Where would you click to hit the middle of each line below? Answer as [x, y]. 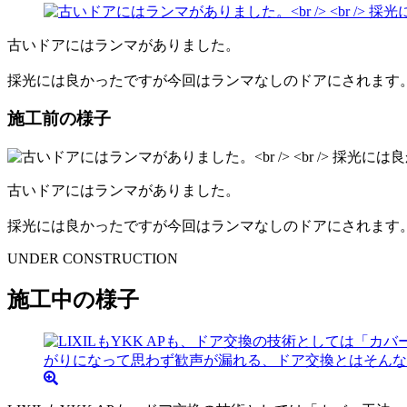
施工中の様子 [73, 300]
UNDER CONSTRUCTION [93, 259]
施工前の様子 [59, 119]
